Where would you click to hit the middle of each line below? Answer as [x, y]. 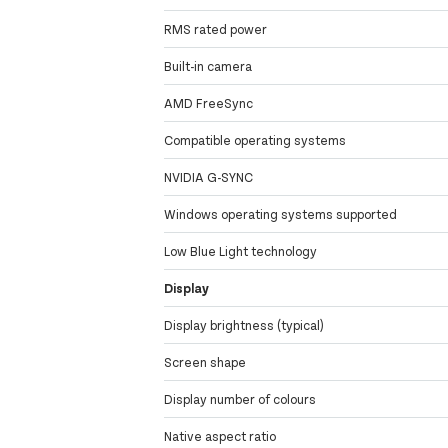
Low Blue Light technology [241, 251]
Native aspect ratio [220, 436]
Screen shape [205, 362]
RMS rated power [216, 29]
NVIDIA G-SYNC [209, 177]
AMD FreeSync [209, 103]
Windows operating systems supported [281, 214]
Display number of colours [240, 399]
